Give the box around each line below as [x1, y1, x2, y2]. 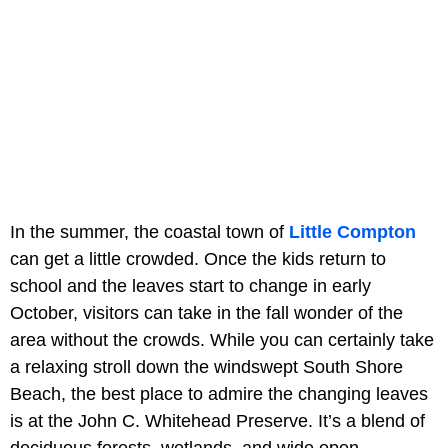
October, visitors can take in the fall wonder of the [10, 303, 403, 324]
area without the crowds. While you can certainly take [10, 330, 434, 351]
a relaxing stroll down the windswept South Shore [10, 357, 403, 378]
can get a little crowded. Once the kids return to [10, 249, 386, 270]
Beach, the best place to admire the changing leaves [10, 384, 428, 405]
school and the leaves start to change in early [10, 276, 371, 297]
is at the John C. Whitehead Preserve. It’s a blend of [10, 411, 425, 432]
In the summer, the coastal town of [10, 222, 289, 243]
